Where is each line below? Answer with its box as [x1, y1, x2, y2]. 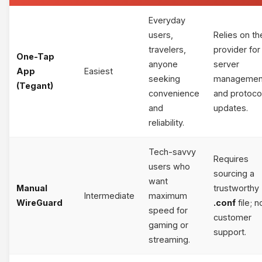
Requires [213, 153, 249, 164]
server [213, 58, 239, 69]
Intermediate [84, 190, 135, 201]
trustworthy [213, 182, 259, 193]
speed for [149, 205, 188, 215]
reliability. [149, 117, 184, 127]
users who [149, 161, 190, 171]
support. [213, 226, 246, 237]
